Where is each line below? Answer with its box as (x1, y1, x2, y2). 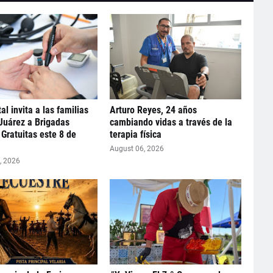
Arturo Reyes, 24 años (109, 104, 197, 116)
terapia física (109, 129, 161, 140)
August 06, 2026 (109, 144, 164, 153)
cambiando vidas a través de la (109, 116, 232, 128)
